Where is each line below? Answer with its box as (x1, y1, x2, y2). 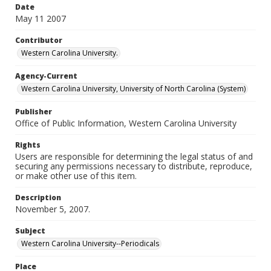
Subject (15, 226, 45, 236)
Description (15, 192, 61, 203)
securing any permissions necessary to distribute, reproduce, (15, 160, 252, 172)
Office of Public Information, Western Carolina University (15, 117, 237, 129)
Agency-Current (15, 71, 77, 81)
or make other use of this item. (15, 170, 137, 181)
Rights (15, 140, 41, 150)
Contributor (15, 35, 62, 45)
